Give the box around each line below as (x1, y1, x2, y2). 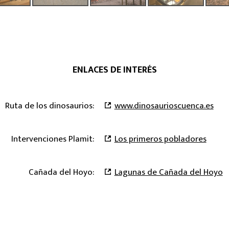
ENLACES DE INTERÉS (72, 62, 157, 78)
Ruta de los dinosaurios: (5, 98, 94, 113)
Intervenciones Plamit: (11, 131, 94, 146)
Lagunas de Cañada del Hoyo (114, 165, 223, 179)
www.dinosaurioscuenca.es (114, 98, 214, 113)
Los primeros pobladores (114, 131, 207, 146)
